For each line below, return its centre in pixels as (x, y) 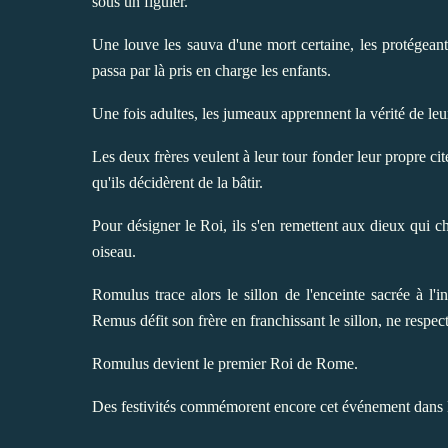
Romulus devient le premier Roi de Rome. (225, 363)
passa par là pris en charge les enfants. (211, 70)
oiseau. (114, 251)
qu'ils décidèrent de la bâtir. (177, 182)
